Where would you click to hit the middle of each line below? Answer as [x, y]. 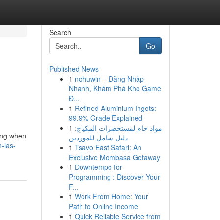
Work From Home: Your [111, 196]
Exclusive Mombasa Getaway [114, 157]
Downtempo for [98, 167]
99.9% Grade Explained [105, 118]
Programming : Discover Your [114, 177]
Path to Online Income [103, 206]
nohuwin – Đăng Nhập [109, 79]
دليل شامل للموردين [98, 137]
